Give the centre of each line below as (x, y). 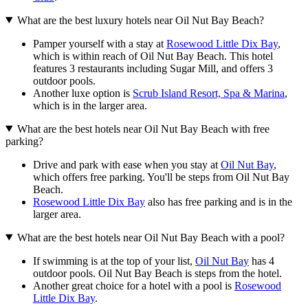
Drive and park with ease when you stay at (127, 164)
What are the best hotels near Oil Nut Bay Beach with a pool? (151, 237)
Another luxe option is (83, 93)
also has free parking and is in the (219, 201)
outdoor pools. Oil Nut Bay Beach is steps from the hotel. (157, 273)
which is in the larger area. (90, 105)
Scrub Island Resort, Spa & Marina (209, 93)
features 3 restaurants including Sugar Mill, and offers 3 (153, 68)
